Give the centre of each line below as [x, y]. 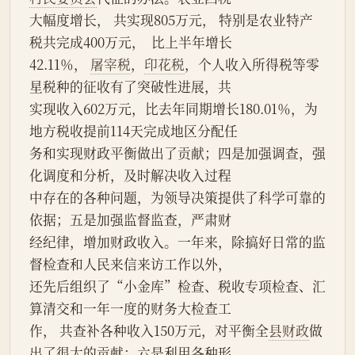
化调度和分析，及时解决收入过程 [130, 176]
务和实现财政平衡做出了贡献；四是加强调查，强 [177, 153]
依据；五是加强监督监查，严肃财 [130, 220]
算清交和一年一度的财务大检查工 [130, 309]
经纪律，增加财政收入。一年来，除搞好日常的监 [177, 242]
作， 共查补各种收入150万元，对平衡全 [149, 331]
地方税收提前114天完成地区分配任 [134, 131]
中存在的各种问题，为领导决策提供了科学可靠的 [177, 198]
